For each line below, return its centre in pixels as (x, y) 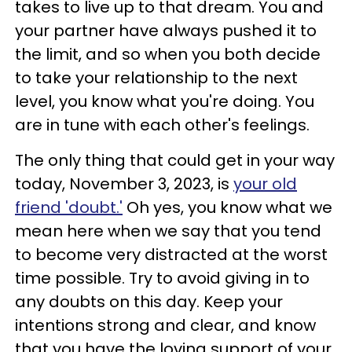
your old (265, 183)
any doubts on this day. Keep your (149, 301)
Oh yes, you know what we (227, 207)
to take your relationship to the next (156, 77)
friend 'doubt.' (69, 207)
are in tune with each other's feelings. (162, 125)
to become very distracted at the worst (171, 254)
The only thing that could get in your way (175, 160)
